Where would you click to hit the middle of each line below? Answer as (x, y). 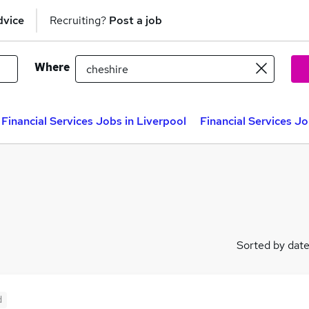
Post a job (136, 20)
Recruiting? (79, 20)
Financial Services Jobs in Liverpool (94, 121)
